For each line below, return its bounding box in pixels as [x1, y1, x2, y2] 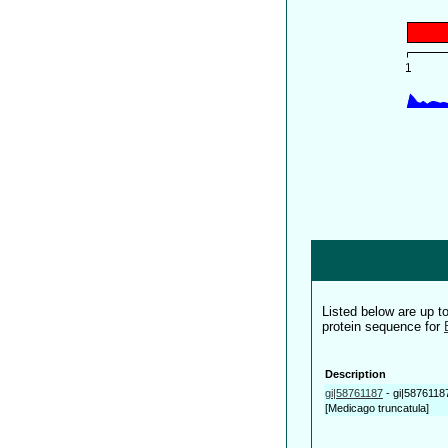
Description [325, 367, 386, 380]
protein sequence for [322, 319, 444, 335]
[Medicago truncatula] [325, 401, 429, 414]
